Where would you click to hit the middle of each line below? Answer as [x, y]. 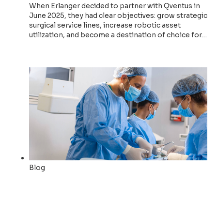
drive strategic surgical [99, 198]
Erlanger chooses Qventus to [115, 183]
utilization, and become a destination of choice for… [118, 35]
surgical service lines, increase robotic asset [105, 25]
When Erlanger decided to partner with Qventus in [115, 6]
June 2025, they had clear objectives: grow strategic [118, 15]
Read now [47, 52]
